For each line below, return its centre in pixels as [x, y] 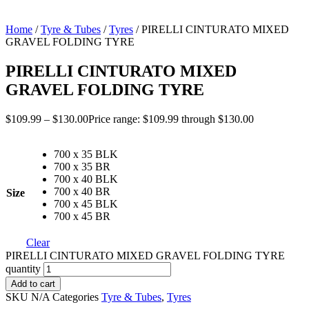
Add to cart [33, 283]
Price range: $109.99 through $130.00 [171, 119]
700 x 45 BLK [86, 203]
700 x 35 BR [82, 166]
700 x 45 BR [82, 216]
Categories [76, 297]
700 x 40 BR [82, 191]
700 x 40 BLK [86, 179]
